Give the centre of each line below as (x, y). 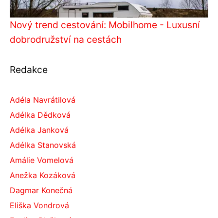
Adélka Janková (39, 130)
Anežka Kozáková (43, 175)
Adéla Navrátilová (43, 100)
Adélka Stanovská (43, 145)
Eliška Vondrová (39, 205)
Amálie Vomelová (42, 160)
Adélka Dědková (40, 115)
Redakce (29, 69)
